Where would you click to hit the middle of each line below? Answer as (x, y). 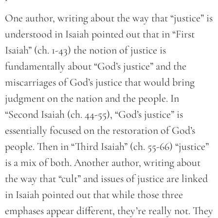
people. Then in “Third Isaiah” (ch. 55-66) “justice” (107, 146)
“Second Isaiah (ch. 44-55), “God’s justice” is (94, 114)
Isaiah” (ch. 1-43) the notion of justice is (85, 50)
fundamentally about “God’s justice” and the (96, 66)
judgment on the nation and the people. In (92, 98)
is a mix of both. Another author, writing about (103, 162)
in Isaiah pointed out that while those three (94, 194)
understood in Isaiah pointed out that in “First (100, 34)
